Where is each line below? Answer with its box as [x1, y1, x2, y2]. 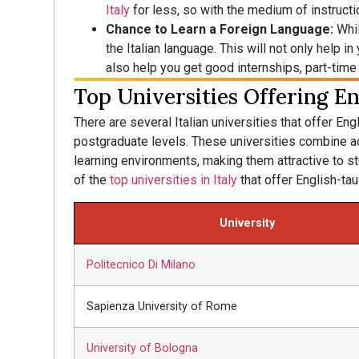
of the [74, 172, 111, 188]
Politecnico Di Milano [87, 257, 196, 272]
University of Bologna [87, 341, 199, 355]
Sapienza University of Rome [87, 299, 238, 313]
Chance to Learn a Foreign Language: [106, 22, 337, 38]
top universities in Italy [110, 172, 238, 188]
